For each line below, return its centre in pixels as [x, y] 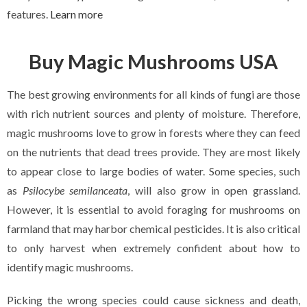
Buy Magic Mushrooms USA [153, 62]
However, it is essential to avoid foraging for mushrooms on [153, 210]
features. [28, 14]
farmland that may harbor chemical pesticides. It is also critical [153, 229]
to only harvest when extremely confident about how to [153, 248]
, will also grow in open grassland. [214, 191]
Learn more [76, 14]
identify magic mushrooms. [70, 267]
